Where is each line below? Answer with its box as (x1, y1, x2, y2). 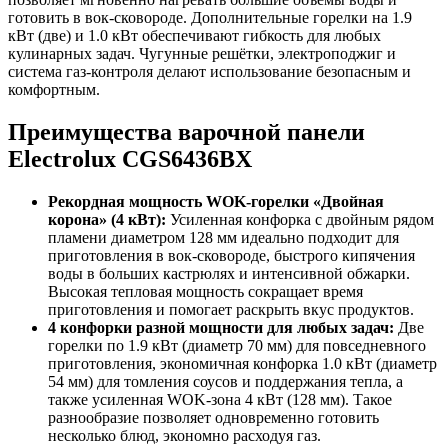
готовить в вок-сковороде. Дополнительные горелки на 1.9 (8, 9, 412, 27)
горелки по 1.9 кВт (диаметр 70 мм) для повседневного (48, 337, 426, 355)
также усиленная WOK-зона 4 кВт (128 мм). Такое (48, 391, 392, 409)
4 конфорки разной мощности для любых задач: (48, 319, 394, 337)
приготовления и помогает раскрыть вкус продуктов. (48, 301, 414, 319)
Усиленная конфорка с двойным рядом (166, 211, 434, 229)
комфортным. (8, 81, 100, 99)
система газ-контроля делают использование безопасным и (8, 63, 411, 81)
